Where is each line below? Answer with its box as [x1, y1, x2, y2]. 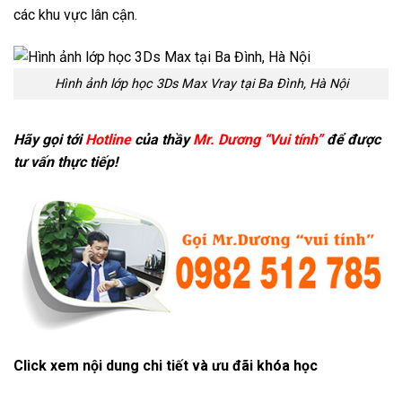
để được [323, 130, 380, 148]
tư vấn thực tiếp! [13, 153, 118, 170]
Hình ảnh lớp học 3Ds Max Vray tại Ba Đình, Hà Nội [54, 76, 348, 92]
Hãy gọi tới [13, 130, 85, 148]
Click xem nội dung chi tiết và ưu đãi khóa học [13, 356, 318, 374]
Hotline [85, 130, 131, 148]
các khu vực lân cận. [13, 6, 137, 24]
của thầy [131, 130, 193, 148]
